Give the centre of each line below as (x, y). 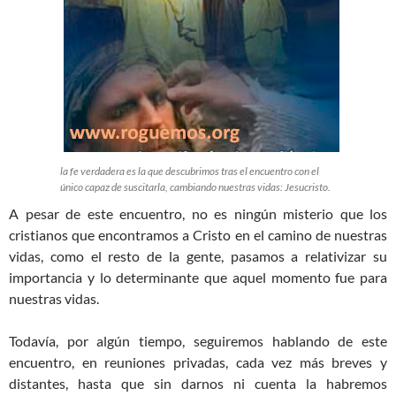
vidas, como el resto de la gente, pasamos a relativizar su (198, 256)
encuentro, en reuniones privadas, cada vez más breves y (198, 362)
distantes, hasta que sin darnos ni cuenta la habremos (198, 384)
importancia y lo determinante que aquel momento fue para (198, 278)
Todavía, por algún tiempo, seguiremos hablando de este (198, 341)
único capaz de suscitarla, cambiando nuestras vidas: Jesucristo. (195, 187)
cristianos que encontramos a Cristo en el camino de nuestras (198, 235)
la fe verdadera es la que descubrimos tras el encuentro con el (190, 171)
